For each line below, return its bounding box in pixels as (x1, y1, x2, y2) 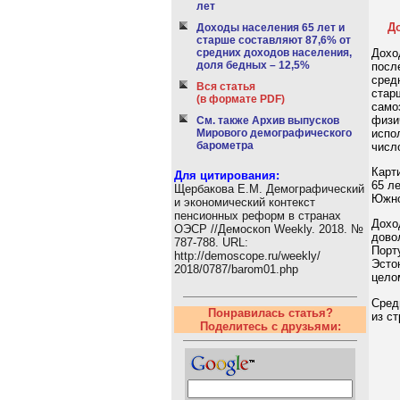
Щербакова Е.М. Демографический (174, 182, 364, 196)
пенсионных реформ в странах (174, 209, 341, 223)
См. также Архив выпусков (196, 114, 339, 127)
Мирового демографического (196, 127, 352, 139)
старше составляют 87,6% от (196, 34, 351, 46)
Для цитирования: (174, 169, 279, 183)
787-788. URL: (174, 236, 248, 250)
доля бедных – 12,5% (196, 59, 310, 71)
